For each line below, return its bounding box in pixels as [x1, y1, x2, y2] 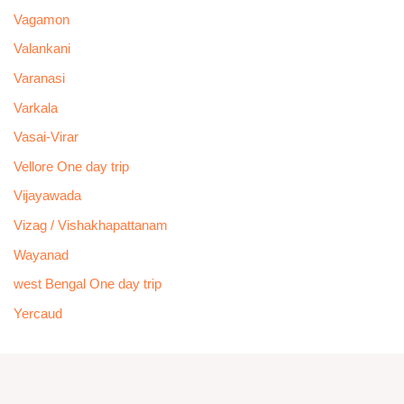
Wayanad [13, 247, 69, 262]
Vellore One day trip [13, 159, 129, 174]
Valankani [13, 41, 70, 57]
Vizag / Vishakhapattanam [13, 218, 168, 234]
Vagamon [13, 12, 69, 27]
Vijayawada [13, 188, 81, 204]
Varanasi [13, 70, 65, 86]
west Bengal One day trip [13, 277, 161, 292]
